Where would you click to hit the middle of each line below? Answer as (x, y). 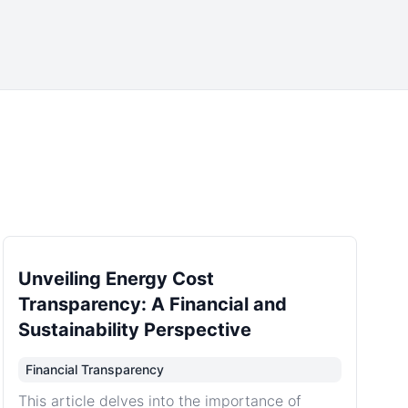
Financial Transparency (94, 369)
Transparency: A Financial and (152, 304)
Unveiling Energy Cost (116, 279)
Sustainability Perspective (134, 330)
